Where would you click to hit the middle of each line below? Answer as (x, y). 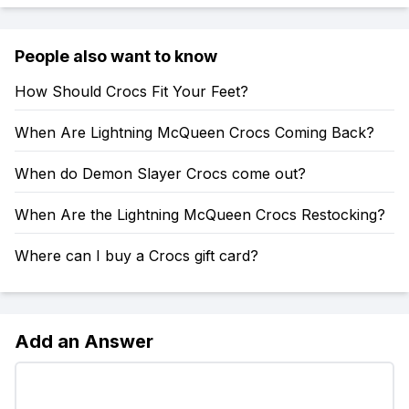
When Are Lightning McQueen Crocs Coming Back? (194, 132)
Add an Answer (84, 341)
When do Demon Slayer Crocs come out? (160, 173)
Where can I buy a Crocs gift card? (136, 256)
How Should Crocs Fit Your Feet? (131, 91)
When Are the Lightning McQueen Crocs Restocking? (200, 215)
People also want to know (116, 56)
